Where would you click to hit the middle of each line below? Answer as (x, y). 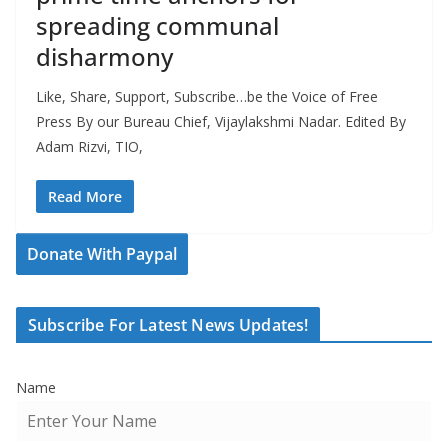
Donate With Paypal (102, 254)
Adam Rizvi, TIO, (89, 147)
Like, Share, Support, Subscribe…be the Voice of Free (207, 97)
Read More (85, 197)
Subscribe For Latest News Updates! (168, 325)
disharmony (104, 57)
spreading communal (157, 26)
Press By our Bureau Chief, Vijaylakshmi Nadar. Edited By (221, 122)
